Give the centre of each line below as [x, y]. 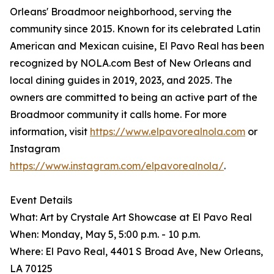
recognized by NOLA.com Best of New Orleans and [131, 63]
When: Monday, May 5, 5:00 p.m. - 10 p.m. [105, 234]
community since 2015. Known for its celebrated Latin [135, 29]
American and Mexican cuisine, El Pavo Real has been [137, 46]
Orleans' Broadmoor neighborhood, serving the [121, 12]
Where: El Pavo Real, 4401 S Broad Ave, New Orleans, [136, 251]
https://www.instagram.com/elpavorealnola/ [117, 166]
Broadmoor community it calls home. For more [118, 114]
